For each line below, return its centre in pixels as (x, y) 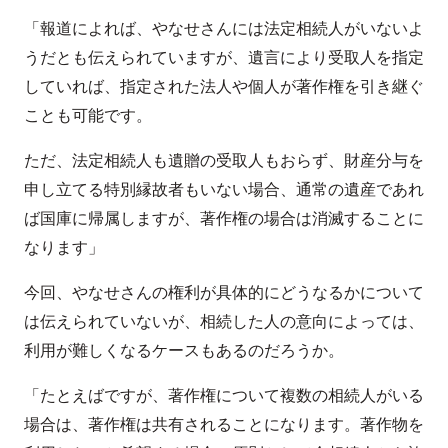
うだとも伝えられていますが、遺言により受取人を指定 (224, 57)
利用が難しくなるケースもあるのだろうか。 (184, 350)
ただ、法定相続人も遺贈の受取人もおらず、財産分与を (224, 160)
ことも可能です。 (88, 115)
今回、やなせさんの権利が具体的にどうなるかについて (224, 292)
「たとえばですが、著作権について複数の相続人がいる (224, 395)
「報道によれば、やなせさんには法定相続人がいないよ (224, 28)
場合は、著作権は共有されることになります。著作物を (224, 424)
